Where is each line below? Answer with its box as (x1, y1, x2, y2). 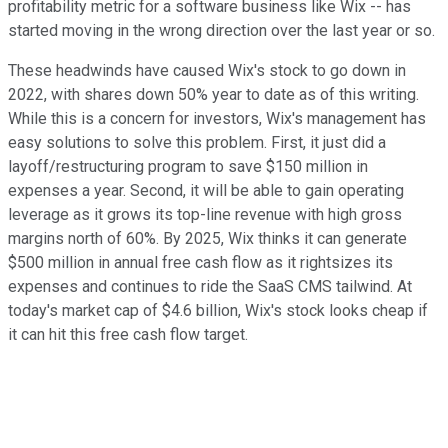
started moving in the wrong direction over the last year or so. (8, 21, 435, 41)
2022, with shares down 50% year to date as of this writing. (8, 85, 419, 105)
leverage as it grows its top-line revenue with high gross (8, 205, 402, 225)
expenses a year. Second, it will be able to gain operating (8, 181, 404, 201)
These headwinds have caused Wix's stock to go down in (8, 61, 406, 81)
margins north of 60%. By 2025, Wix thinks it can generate (8, 229, 407, 249)
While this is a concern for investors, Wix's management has (8, 109, 426, 129)
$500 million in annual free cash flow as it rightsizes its (8, 253, 393, 273)
